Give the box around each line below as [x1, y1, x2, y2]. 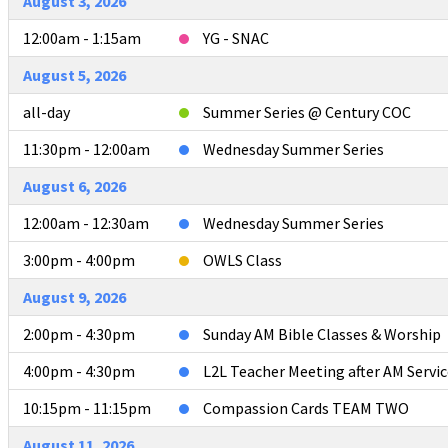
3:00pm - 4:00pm [23, 249, 135, 270]
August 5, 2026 [23, 64, 126, 85]
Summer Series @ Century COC [203, 101, 411, 122]
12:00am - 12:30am [23, 212, 149, 233]
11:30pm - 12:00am [23, 138, 150, 159]
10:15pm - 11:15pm [23, 397, 151, 418]
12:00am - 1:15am [23, 27, 141, 48]
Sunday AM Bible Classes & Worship [203, 323, 441, 344]
